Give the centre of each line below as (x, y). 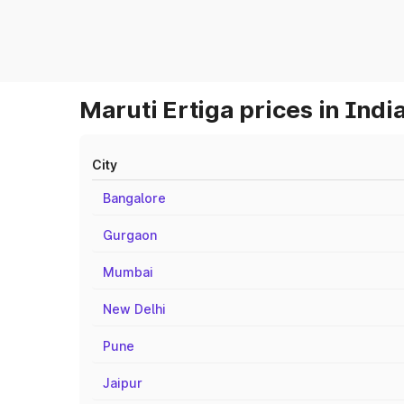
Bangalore (134, 198)
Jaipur (123, 383)
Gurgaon (130, 235)
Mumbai (128, 272)
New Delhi (134, 309)
